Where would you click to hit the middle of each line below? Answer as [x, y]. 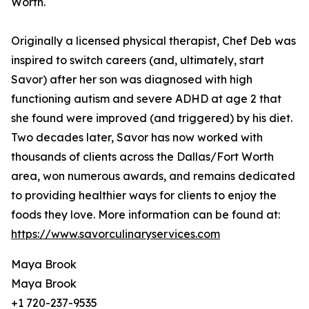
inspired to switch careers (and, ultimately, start [138, 60]
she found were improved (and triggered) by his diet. [152, 118]
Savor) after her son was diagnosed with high [132, 80]
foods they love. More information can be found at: [146, 215]
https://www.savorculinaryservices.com [116, 234]
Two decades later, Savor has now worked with [137, 138]
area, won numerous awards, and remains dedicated [153, 176]
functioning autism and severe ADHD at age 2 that [146, 99]
